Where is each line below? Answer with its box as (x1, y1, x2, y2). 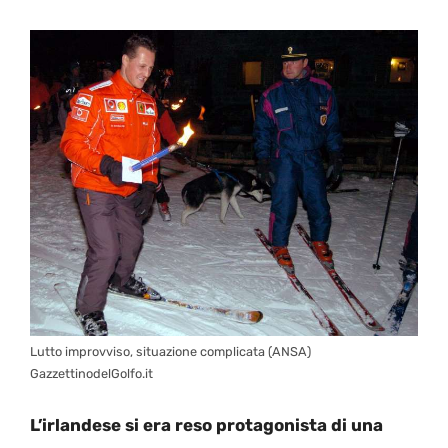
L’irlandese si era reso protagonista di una (30, 415, 383, 436)
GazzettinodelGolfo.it (30, 365, 153, 381)
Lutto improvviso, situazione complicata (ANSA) (30, 343, 311, 359)
